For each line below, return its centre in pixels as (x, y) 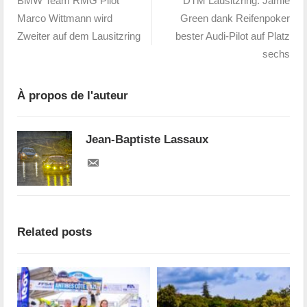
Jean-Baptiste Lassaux (147, 140)
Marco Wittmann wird (65, 19)
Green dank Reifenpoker (235, 19)
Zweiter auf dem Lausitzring (79, 36)
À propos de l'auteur (73, 96)
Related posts (55, 232)
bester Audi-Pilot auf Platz (232, 36)
